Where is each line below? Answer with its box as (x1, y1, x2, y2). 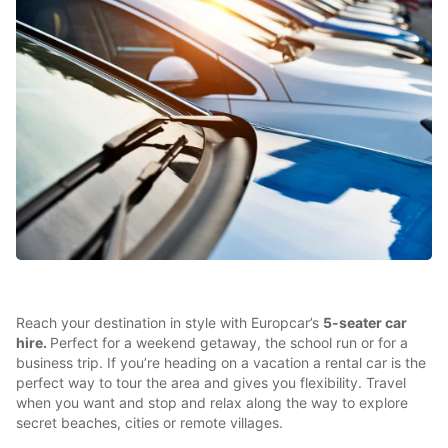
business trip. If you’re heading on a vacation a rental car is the (16, 354, 426, 372)
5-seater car (323, 314, 407, 332)
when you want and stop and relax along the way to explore (16, 394, 408, 412)
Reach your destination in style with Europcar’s (16, 314, 323, 332)
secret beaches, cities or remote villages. (16, 414, 283, 432)
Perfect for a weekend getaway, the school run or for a (50, 334, 408, 352)
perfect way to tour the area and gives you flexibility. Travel (16, 374, 406, 392)
